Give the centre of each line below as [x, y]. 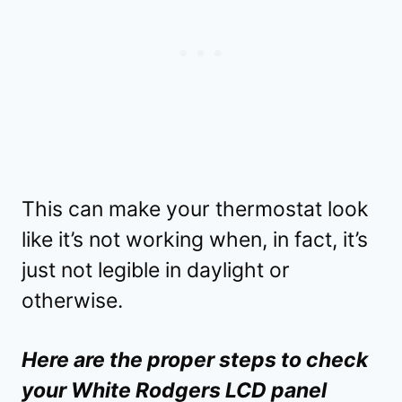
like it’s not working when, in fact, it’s [195, 240]
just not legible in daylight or [156, 271]
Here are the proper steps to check [195, 360]
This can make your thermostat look [195, 210]
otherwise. [72, 301]
